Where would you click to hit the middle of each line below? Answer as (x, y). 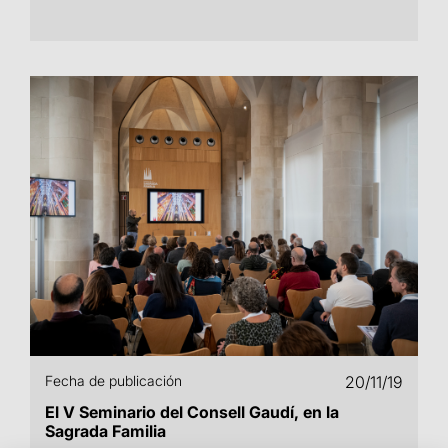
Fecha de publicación (113, 380)
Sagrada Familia (105, 431)
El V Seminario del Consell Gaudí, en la (192, 412)
